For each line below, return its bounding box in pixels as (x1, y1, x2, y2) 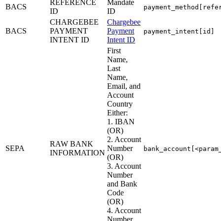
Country (107, 99, 133, 108)
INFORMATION (50, 148, 105, 157)
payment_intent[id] (144, 27, 215, 35)
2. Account (107, 135, 141, 144)
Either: (107, 108, 128, 117)
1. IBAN (107, 117, 135, 126)
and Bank (107, 179, 137, 188)
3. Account (107, 161, 141, 170)
